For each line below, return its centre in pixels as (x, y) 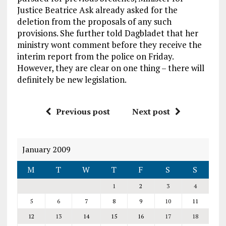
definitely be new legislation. (72, 79)
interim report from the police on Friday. (95, 56)
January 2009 (46, 149)
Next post (151, 111)
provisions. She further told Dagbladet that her (107, 33)
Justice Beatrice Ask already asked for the (97, 10)
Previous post (83, 111)
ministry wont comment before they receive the (109, 45)
